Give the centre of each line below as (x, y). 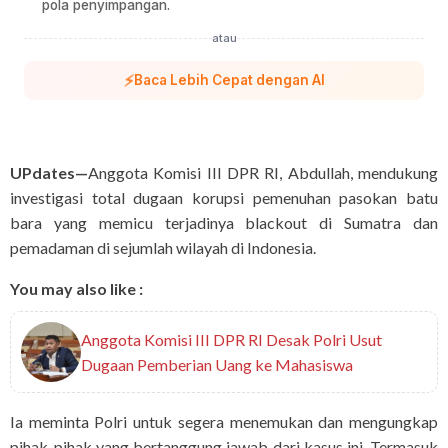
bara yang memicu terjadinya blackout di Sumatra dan (224, 223)
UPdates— (49, 173)
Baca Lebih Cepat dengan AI (229, 80)
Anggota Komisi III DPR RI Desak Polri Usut (231, 340)
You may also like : (76, 289)
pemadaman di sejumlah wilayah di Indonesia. (163, 248)
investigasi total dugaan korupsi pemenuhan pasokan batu (224, 198)
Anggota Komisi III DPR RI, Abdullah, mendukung (263, 173)
